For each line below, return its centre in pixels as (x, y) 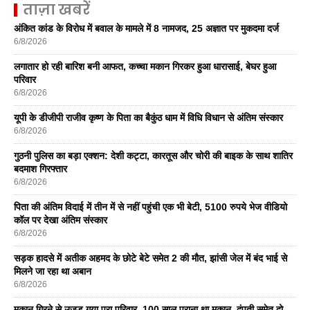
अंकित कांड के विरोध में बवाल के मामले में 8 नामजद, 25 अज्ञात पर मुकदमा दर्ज (146, 28)
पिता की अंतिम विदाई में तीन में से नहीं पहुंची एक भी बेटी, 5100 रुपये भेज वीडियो (151, 207)
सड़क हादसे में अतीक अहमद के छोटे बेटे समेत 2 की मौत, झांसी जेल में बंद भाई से (151, 258)
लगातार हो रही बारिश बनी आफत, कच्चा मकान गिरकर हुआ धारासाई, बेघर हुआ (145, 66)
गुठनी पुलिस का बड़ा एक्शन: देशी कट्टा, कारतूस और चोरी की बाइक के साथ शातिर (153, 155)
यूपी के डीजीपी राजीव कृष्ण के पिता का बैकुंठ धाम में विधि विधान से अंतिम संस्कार (148, 117)
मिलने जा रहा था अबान (53, 271)
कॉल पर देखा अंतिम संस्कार (61, 220)
